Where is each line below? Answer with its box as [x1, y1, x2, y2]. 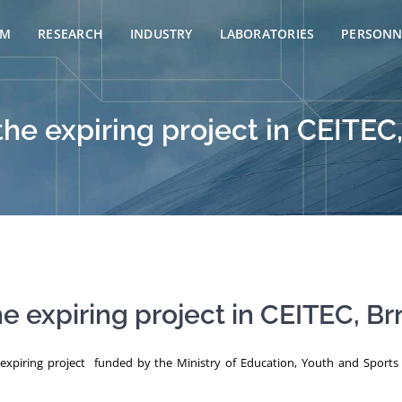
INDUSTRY [129, 25, 193, 42]
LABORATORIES [219, 25, 315, 42]
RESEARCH [38, 25, 103, 42]
